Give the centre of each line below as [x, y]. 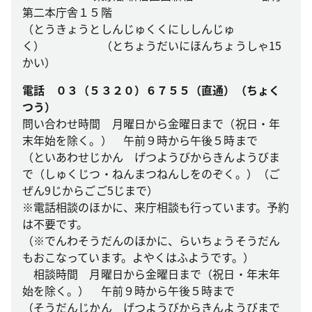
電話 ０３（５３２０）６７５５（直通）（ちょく [151, 90]
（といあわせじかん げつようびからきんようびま [151, 157]
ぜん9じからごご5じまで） [91, 190]
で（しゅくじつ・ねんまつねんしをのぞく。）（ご [151, 173]
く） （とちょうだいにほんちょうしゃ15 [152, 45]
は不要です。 [55, 224]
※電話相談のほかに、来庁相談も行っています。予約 [156, 207]
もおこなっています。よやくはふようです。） [138, 257]
